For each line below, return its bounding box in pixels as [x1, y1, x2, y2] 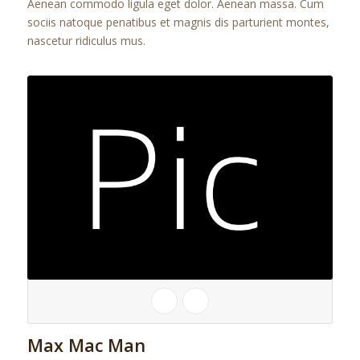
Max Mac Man [27, 333, 145, 357]
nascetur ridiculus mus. [27, 32, 145, 48]
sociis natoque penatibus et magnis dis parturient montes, [27, 14, 329, 30]
